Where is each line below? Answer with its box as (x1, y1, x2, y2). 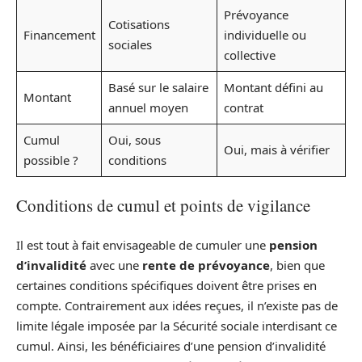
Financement (23, 26, 95, 43)
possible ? (23, 151, 78, 168)
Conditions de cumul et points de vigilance (16, 194, 310, 217)
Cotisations (107, 15, 170, 32)
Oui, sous (107, 131, 161, 148)
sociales (107, 36, 152, 53)
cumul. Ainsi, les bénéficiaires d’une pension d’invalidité (16, 337, 326, 354)
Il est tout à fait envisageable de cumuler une (16, 236, 269, 253)
